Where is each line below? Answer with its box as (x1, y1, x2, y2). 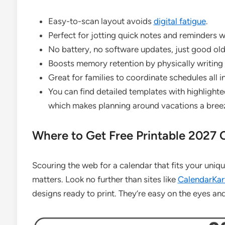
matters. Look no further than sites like (32, 174, 178, 184)
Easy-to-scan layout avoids (48, 16, 154, 26)
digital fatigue (153, 16, 206, 26)
